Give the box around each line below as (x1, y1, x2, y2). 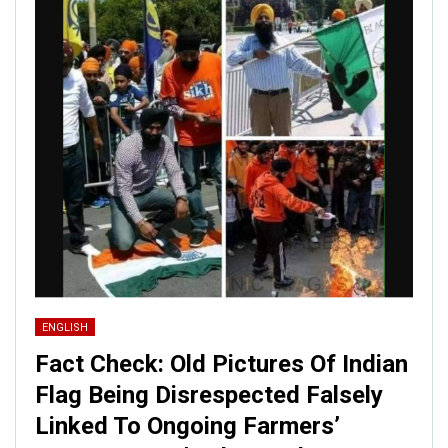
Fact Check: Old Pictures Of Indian (35, 350, 408, 379)
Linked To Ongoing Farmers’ (35, 412, 340, 441)
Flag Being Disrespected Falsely (35, 381, 383, 410)
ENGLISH (42, 321, 88, 335)
